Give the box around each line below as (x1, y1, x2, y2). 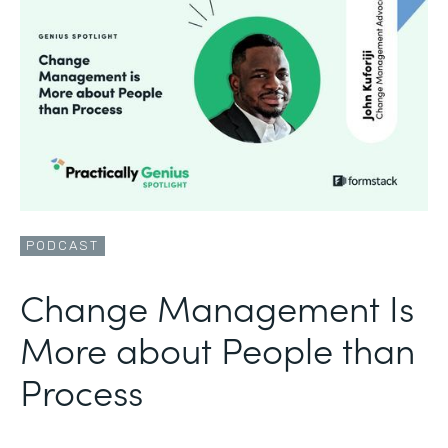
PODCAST (26, 237, 99, 253)
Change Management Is (20, 280, 414, 332)
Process (20, 364, 143, 416)
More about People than (20, 322, 415, 374)
